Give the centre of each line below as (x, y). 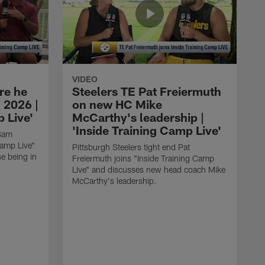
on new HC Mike (117, 104)
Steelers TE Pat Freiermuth (147, 91)
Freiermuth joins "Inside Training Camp (143, 158)
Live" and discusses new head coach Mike (149, 169)
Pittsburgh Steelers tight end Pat (131, 147)
